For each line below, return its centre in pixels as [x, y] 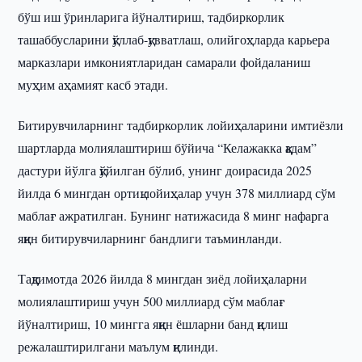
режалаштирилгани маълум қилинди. [122, 346]
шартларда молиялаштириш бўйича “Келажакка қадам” [168, 147]
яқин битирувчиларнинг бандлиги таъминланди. [150, 238]
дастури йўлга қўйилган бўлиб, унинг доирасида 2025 [165, 170]
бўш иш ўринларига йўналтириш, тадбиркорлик [152, 17]
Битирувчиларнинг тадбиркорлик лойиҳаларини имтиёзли [181, 125]
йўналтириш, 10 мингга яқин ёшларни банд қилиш [153, 324]
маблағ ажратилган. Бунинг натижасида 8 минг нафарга [174, 215]
